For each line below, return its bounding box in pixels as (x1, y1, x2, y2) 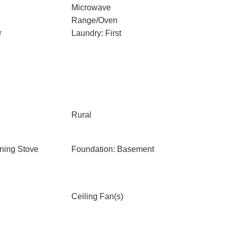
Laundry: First (71, 29, 121, 37)
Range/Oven (71, 16, 118, 25)
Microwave (71, 3, 111, 12)
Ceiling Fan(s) (71, 192, 123, 201)
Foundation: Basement (71, 145, 154, 154)
